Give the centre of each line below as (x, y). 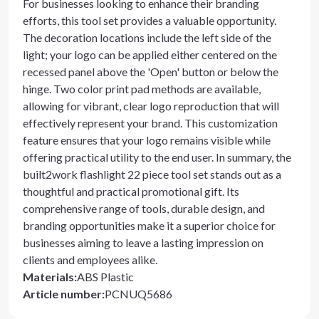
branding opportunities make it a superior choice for (149, 225)
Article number (62, 294)
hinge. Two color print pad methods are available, (142, 89)
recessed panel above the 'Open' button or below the (151, 72)
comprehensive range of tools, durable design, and (144, 208)
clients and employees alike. (90, 260)
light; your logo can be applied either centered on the (150, 54)
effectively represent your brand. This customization (150, 123)
